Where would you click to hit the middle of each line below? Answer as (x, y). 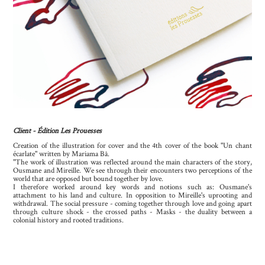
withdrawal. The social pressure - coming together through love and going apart (132, 203)
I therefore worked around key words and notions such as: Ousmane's (132, 186)
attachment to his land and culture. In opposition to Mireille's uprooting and (132, 195)
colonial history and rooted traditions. (69, 219)
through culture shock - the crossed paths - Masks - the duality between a (132, 211)
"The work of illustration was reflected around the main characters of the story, (132, 161)
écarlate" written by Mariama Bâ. (62, 153)
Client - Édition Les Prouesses (58, 130)
